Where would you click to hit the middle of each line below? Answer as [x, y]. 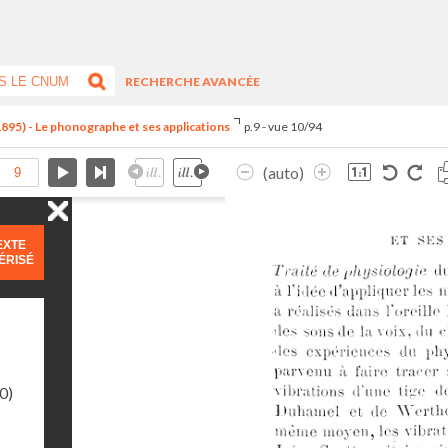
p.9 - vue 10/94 [282, 126]
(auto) [283, 172]
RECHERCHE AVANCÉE [193, 81]
